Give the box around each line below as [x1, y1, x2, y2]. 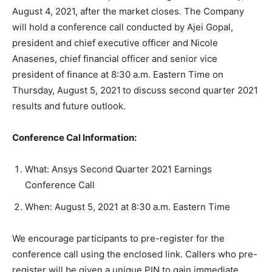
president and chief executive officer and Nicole [12, 37, 218, 49]
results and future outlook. [12, 100, 126, 112]
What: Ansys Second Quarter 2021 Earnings [25, 163, 212, 175]
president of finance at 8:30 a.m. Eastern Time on [12, 69, 223, 81]
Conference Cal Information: [12, 132, 138, 144]
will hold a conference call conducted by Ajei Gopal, [12, 21, 233, 33]
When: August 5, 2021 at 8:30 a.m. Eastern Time [25, 201, 230, 213]
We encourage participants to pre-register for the [12, 233, 225, 245]
